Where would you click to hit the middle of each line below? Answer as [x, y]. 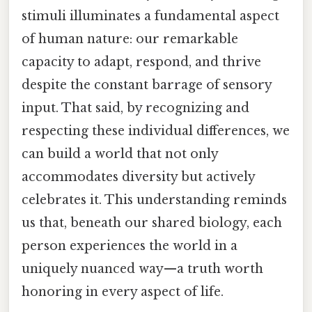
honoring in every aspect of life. [123, 291]
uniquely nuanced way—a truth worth [142, 268]
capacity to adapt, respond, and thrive [141, 62]
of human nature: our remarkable [130, 39]
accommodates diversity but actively [138, 177]
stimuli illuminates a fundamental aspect [150, 16]
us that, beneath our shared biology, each [152, 223]
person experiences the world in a [130, 245]
